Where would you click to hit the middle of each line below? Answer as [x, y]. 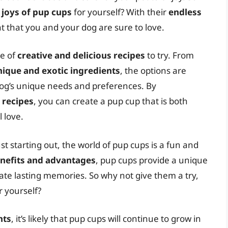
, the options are [153, 71]
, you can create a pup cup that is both [111, 101]
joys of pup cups [37, 12]
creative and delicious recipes [81, 55]
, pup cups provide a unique [152, 160]
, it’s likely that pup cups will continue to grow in [106, 219]
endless [185, 12]
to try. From [169, 55]
